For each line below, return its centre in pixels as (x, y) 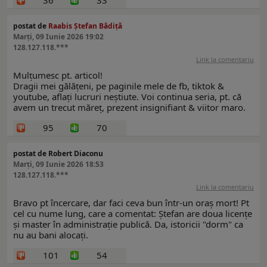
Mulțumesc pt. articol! (58, 75)
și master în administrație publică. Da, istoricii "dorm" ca (128, 224)
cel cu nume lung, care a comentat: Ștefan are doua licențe (133, 214)
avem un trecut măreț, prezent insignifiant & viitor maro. (129, 108)
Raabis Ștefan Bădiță (85, 26)
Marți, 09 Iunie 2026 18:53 (58, 164)
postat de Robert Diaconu (58, 154)
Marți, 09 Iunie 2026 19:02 (58, 37)
